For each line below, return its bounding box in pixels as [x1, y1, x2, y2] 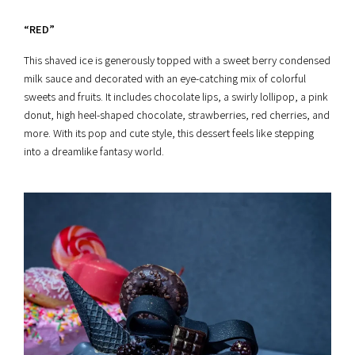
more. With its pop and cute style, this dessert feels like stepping [24, 125, 314, 140]
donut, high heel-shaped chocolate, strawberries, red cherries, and [24, 107, 330, 122]
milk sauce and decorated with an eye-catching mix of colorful [24, 71, 306, 86]
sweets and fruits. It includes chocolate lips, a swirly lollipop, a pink [24, 89, 328, 104]
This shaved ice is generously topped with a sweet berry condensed [24, 52, 330, 67]
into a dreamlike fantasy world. [24, 143, 164, 158]
